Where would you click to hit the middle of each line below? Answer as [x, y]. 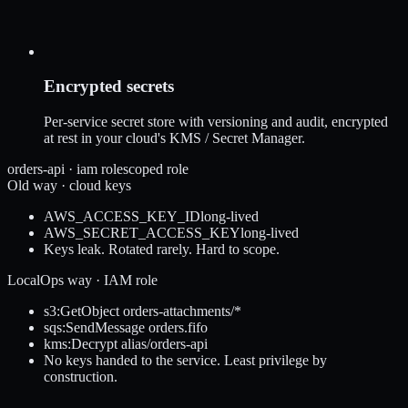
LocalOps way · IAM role [82, 280]
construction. [81, 377]
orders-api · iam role [65, 169]
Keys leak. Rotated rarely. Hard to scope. [162, 250]
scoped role [156, 169]
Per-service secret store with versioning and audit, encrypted [216, 122]
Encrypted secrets [109, 87]
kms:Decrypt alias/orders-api [126, 344]
